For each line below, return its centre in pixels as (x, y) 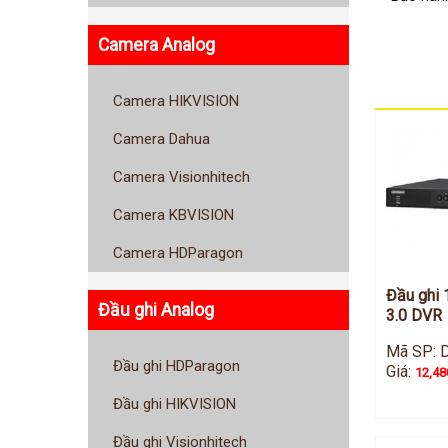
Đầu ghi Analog (156, 309)
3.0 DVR (414, 315)
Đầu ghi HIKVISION (174, 404)
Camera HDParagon (178, 253)
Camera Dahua (161, 139)
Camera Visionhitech (181, 177)
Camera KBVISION (173, 215)
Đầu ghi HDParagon (176, 366)
